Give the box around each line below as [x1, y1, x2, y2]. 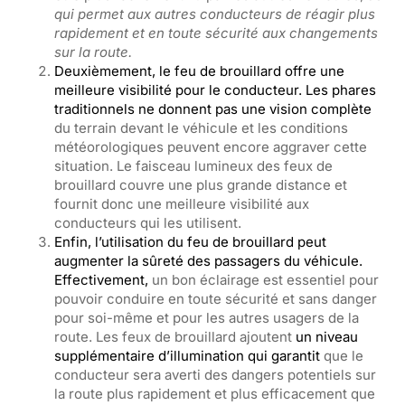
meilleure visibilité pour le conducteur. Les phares [54, 81, 376, 99]
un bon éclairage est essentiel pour [148, 271, 379, 288]
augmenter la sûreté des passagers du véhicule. [54, 252, 363, 269]
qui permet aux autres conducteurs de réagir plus [54, 5, 375, 23]
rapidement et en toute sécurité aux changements [54, 24, 378, 42]
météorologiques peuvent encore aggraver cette [54, 138, 367, 155]
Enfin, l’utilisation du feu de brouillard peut [54, 233, 326, 250]
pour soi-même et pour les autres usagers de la [54, 309, 359, 326]
